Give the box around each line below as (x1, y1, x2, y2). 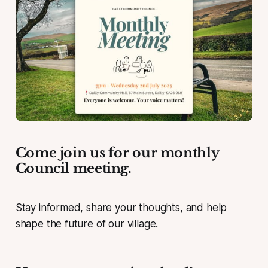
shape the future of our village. (15, 217, 159, 230)
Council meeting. (15, 160, 132, 176)
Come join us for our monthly (15, 144, 219, 161)
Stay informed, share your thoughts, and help (15, 201, 227, 214)
